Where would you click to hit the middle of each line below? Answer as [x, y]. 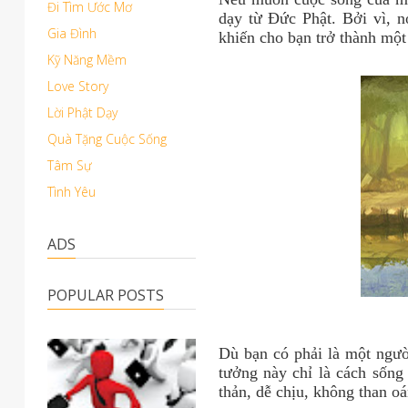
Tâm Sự [70, 165]
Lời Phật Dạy [82, 112]
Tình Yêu [71, 192]
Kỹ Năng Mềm [87, 60]
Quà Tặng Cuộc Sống [107, 139]
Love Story [78, 86]
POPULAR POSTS [106, 295]
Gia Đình [72, 33]
